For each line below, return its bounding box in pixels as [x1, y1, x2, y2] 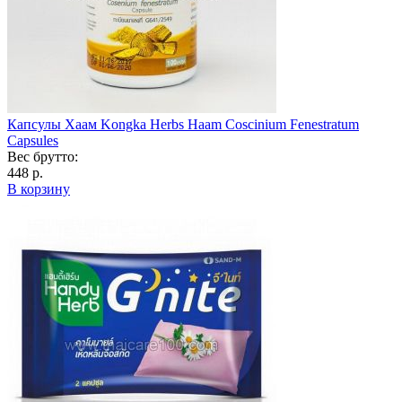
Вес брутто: [7, 148, 78, 164]
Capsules [7, 132, 58, 148]
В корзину [7, 180, 70, 197]
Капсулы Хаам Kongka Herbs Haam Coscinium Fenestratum [7, 116, 359, 132]
